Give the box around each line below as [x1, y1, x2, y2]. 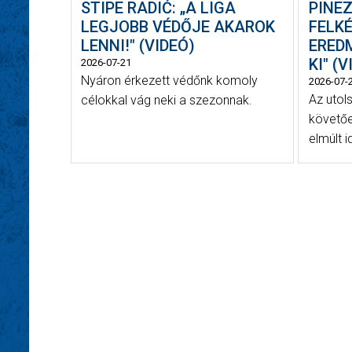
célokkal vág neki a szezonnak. [81, 92, 252, 108]
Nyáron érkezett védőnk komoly [81, 72, 258, 88]
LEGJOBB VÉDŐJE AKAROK [81, 16, 275, 36]
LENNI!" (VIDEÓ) [81, 35, 195, 55]
